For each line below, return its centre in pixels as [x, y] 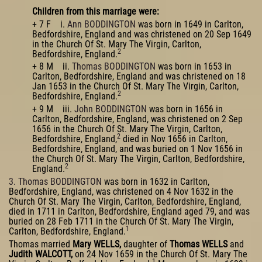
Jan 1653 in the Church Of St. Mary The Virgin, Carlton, [135, 87]
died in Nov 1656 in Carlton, [174, 139]
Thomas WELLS [199, 244]
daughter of [145, 244]
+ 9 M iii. [53, 109]
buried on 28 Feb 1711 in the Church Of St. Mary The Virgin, [121, 221]
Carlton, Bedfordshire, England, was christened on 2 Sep [137, 119]
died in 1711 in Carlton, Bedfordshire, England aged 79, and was [129, 211]
